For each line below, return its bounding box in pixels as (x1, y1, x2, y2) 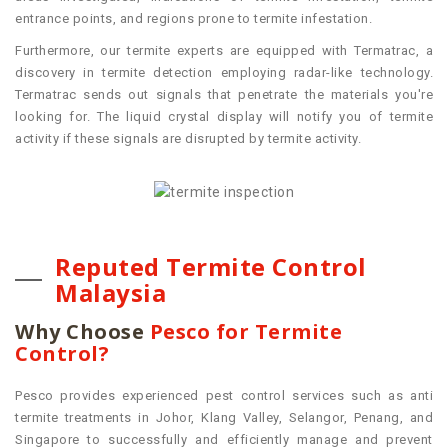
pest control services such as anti (205, 388, 433, 404)
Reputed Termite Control (55, 250, 367, 284)
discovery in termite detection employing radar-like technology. (15, 65, 433, 81)
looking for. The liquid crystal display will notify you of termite (15, 109, 433, 125)
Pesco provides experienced (15, 388, 206, 404)
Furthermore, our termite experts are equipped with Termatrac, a (15, 43, 433, 59)
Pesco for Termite (149, 318, 342, 346)
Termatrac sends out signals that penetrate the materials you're (15, 87, 433, 103)
